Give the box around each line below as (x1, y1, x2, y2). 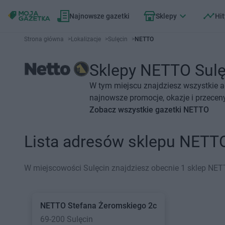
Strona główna (24, 36, 64, 43)
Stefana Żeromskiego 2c (68, 201, 157, 210)
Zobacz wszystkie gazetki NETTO (89, 105, 209, 115)
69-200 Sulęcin (40, 214, 93, 224)
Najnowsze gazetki (69, 12, 130, 20)
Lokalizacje (71, 36, 101, 43)
